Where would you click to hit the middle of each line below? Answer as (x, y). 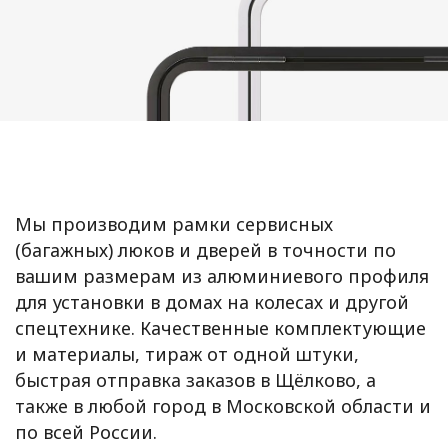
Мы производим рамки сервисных (174, 224)
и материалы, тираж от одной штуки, (187, 354)
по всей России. (86, 432)
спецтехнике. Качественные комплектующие (220, 328)
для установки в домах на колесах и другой (212, 302)
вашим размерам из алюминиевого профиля (222, 276)
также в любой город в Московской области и (223, 406)
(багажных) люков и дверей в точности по (205, 250)
